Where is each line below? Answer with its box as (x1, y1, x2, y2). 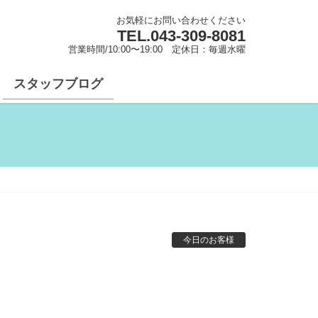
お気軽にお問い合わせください (116, 15, 246, 26)
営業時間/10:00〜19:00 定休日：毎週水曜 (68, 44, 246, 55)
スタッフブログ (13, 76, 103, 91)
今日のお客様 (183, 235, 234, 246)
